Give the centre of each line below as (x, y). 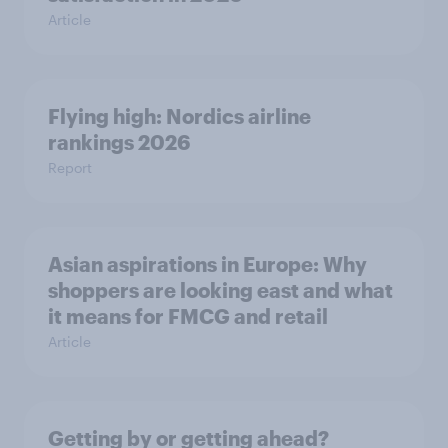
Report (70, 167)
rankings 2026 (119, 142)
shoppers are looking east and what (220, 290)
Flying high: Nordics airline (179, 116)
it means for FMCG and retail (188, 316)
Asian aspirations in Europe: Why (207, 264)
